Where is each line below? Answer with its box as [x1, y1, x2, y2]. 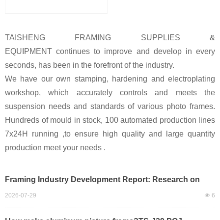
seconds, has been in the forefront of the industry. [5, 61, 176, 69]
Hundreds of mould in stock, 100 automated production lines [5, 116, 215, 124]
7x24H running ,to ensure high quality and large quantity [5, 130, 215, 138]
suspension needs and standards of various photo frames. [5, 102, 215, 110]
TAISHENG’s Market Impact [5, 211, 106, 219]
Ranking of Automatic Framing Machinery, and [5, 199, 177, 207]
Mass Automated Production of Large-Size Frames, [5, 187, 194, 195]
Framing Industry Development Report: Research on [5, 175, 200, 184]
